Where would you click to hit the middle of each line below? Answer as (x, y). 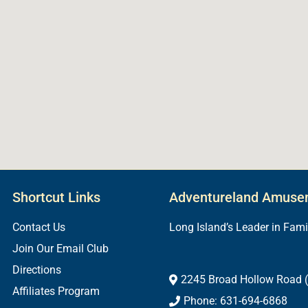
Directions (37, 270)
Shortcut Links (56, 198)
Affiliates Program (56, 291)
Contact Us (39, 228)
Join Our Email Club (60, 249)
